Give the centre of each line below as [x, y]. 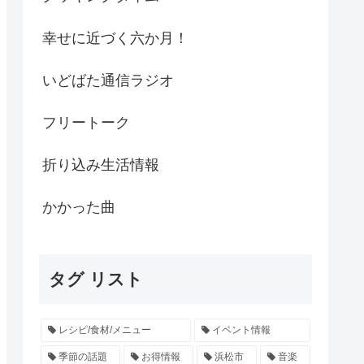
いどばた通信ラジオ [108, 80]
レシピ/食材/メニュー [104, 330]
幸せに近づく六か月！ [115, 38]
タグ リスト [96, 279]
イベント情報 [240, 330]
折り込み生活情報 [101, 165]
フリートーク [86, 122]
